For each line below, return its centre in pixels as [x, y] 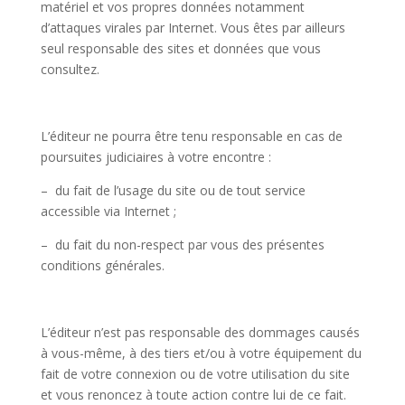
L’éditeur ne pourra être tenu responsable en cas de [191, 136]
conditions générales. [102, 265]
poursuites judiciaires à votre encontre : [155, 157]
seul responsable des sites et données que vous [180, 48]
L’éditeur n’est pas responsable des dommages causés [200, 332]
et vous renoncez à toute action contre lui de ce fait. [193, 395]
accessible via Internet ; [108, 211]
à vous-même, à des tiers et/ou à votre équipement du [201, 353]
